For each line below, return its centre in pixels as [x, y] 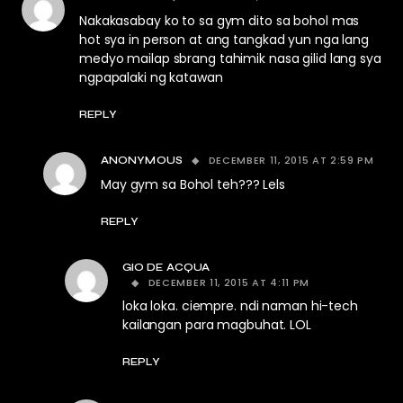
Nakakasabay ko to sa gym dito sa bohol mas [219, 21]
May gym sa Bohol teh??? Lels [193, 185]
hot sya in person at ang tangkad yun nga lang [224, 40]
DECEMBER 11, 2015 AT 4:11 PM [228, 283]
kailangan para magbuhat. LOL [217, 325]
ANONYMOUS [142, 161]
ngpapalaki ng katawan [151, 78]
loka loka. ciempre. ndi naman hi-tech [240, 306]
